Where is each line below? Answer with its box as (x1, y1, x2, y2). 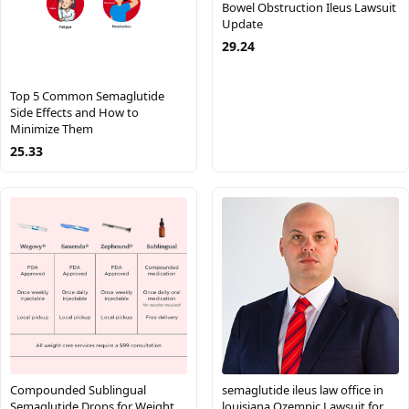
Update (222, 16, 263, 33)
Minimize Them (10, 121, 93, 138)
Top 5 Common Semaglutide (10, 88, 164, 105)
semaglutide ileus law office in (222, 382, 383, 399)
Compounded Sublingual (10, 382, 146, 399)
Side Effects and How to (10, 104, 139, 121)
